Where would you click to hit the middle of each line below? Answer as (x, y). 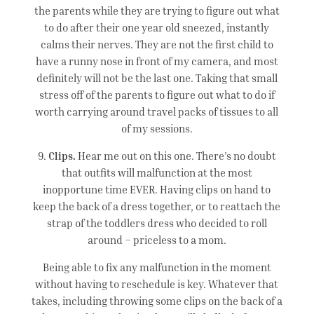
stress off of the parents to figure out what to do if (157, 95)
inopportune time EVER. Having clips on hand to (157, 190)
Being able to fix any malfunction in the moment (157, 267)
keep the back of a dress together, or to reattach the (157, 206)
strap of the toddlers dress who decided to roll (157, 223)
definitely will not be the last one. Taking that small (157, 78)
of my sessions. (157, 129)
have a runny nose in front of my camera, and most (157, 61)
